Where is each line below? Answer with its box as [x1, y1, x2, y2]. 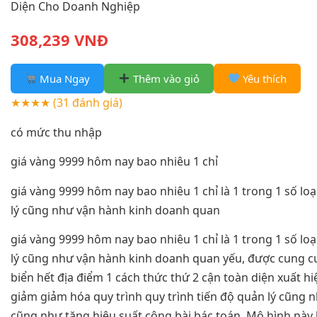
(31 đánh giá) [53, 94, 122, 110]
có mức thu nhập [11, 124, 102, 140]
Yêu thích [240, 71, 287, 86]
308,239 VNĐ [11, 28, 108, 50]
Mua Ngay [37, 71, 91, 86]
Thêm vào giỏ [130, 71, 200, 86]
